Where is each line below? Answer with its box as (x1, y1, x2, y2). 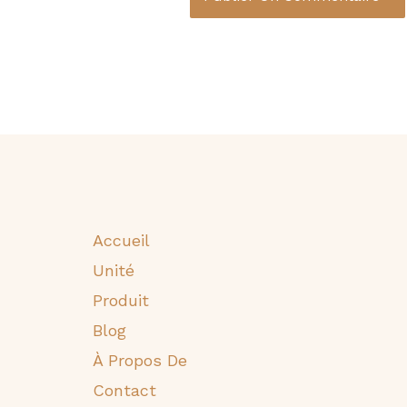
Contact (93, 381, 156, 401)
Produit (93, 291, 149, 311)
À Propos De (93, 351, 187, 371)
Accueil (93, 231, 150, 251)
